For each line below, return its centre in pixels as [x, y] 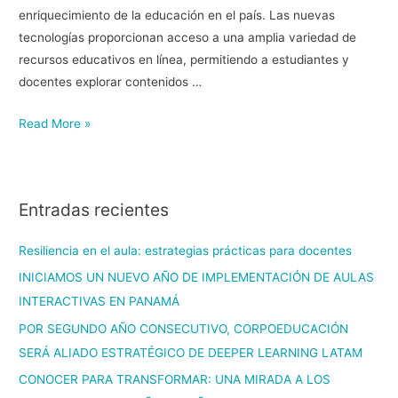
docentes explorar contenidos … [111, 82]
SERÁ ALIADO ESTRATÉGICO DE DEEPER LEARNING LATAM [191, 352]
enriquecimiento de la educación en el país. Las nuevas [177, 16]
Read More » [55, 124]
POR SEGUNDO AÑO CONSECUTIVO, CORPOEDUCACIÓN [184, 328]
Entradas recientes [94, 209]
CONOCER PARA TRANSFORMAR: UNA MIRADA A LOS [175, 379]
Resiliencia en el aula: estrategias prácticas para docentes [186, 250]
